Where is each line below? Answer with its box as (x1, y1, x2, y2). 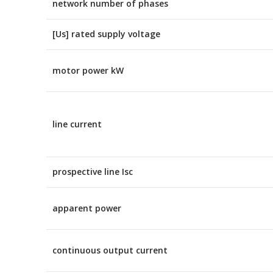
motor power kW (52, 65, 124, 76)
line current (52, 118, 102, 130)
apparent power (52, 202, 121, 214)
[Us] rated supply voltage (52, 28, 160, 40)
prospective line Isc (52, 166, 133, 177)
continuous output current (52, 244, 168, 256)
